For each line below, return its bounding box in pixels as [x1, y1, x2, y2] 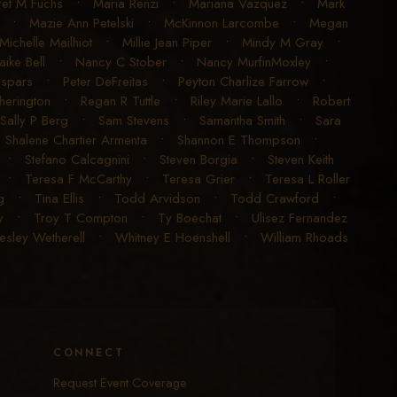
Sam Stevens [98, 111, 169, 131]
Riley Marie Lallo [190, 91, 283, 112]
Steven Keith [268, 150, 334, 170]
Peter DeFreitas [62, 72, 148, 92]
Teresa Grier [161, 169, 235, 190]
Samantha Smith [199, 111, 285, 131]
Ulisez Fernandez [252, 208, 347, 229]
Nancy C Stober [75, 52, 167, 73]
